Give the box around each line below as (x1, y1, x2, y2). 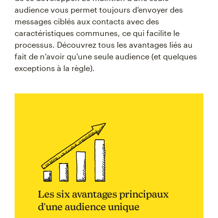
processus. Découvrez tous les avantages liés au (15, 40, 193, 50)
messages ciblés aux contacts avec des (15, 17, 159, 26)
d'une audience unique (38, 201, 140, 213)
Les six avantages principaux (38, 188, 169, 200)
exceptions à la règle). (15, 63, 95, 73)
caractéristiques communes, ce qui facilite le (15, 28, 180, 38)
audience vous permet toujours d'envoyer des (15, 5, 183, 15)
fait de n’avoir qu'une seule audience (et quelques (15, 52, 197, 61)
